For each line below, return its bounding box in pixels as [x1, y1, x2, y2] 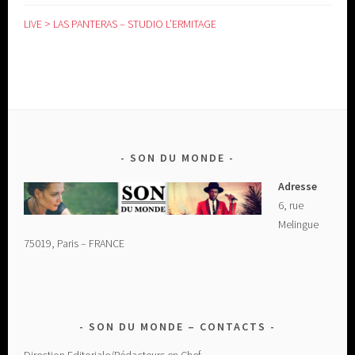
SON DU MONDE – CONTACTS [89, 319, 266, 334]
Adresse [278, 179, 318, 194]
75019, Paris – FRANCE [24, 236, 125, 251]
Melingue [278, 217, 319, 232]
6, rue [278, 198, 304, 213]
